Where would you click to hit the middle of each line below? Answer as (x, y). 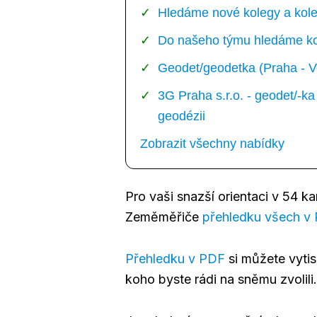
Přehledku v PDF (175, 258)
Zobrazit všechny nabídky (212, 143)
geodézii (181, 116)
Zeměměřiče (164, 217)
